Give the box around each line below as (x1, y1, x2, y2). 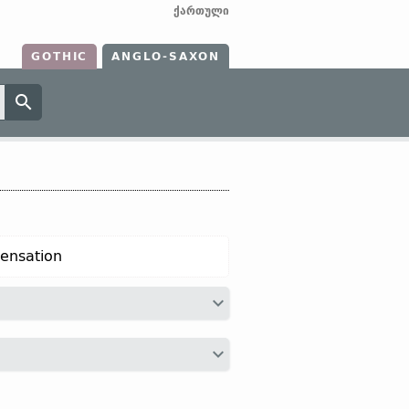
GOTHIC (31, 50, 89, 63)
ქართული (173, 5, 229, 17)
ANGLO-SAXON (111, 50, 220, 63)
